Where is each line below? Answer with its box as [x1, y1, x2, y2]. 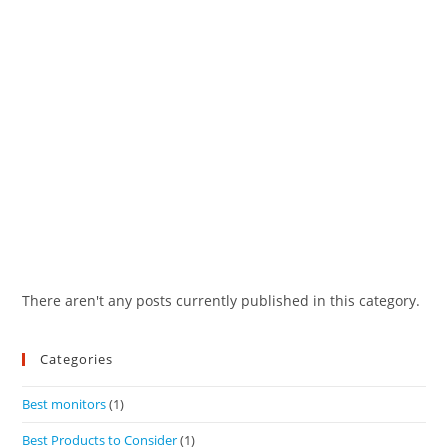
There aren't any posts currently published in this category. [22, 291, 421, 311]
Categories [40, 350, 114, 369]
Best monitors [22, 395, 107, 414]
